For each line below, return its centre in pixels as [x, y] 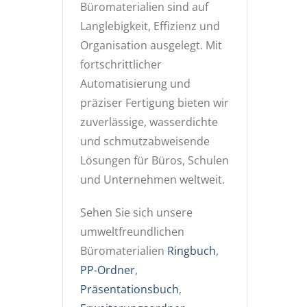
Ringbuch [192, 251]
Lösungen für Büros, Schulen [155, 160]
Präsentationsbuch [130, 289]
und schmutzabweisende [145, 141]
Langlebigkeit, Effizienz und [150, 26]
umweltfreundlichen [132, 232]
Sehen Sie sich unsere [136, 212]
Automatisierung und [135, 84]
